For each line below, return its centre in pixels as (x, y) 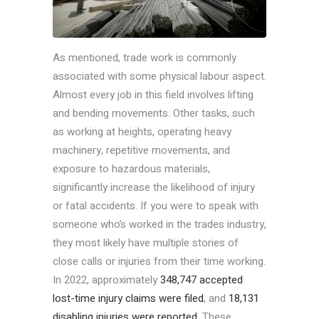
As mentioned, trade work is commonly (145, 58)
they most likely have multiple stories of (146, 243)
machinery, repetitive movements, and (141, 151)
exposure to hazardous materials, (131, 169)
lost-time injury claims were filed (128, 299)
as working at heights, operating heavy (142, 132)
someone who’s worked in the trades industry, (159, 225)
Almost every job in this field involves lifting (153, 95)
